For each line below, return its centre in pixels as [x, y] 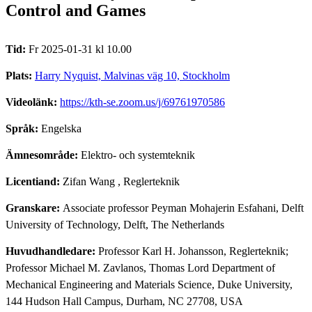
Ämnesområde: [43, 155]
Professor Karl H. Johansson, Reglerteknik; [193, 251]
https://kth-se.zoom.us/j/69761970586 [142, 102]
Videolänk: [33, 102]
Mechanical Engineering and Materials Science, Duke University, [149, 284]
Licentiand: [34, 181]
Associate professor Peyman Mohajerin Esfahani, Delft [183, 208]
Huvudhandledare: [52, 251]
